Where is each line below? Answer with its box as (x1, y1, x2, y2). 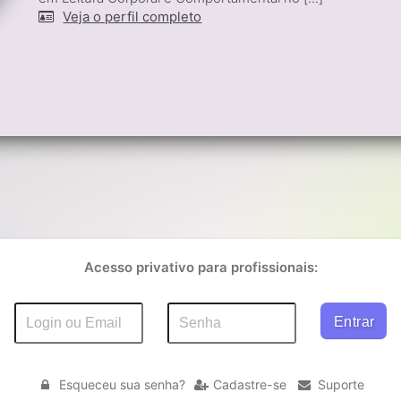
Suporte (317, 376, 364, 392)
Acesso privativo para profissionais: (83, 258, 318, 276)
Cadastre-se (213, 376, 287, 392)
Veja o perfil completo (63, 7, 202, 25)
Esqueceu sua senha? (58, 376, 185, 392)
